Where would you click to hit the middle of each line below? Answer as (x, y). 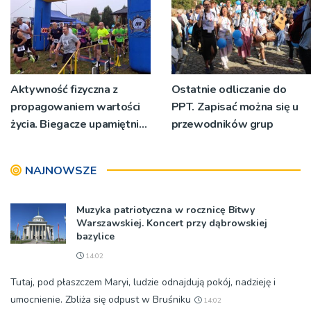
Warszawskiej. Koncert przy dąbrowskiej (172, 224)
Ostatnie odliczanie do (229, 90)
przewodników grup (222, 125)
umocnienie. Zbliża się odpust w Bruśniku (101, 300)
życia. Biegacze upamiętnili (78, 125)
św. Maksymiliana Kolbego (78, 142)
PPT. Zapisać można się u (235, 107)
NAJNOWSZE (61, 171)
